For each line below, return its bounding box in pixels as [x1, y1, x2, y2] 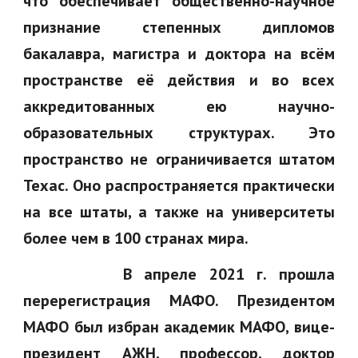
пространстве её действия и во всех [23, 70, 335, 90]
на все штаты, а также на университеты [23, 201, 335, 222]
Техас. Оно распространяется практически [23, 175, 335, 196]
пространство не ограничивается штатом [23, 149, 335, 169]
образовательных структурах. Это [23, 122, 335, 143]
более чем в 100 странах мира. [23, 228, 253, 249]
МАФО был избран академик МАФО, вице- [23, 316, 335, 337]
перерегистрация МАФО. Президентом [23, 290, 335, 311]
